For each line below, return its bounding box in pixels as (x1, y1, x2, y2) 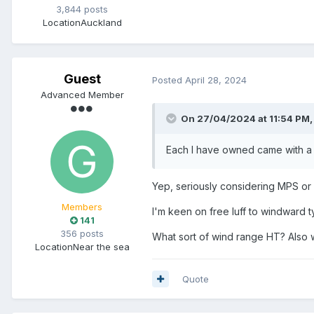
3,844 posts (56, 4, 108, 15)
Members (62, 201, 102, 213)
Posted (152, 74, 185, 86)
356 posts (60, 228, 104, 240)
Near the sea (72, 241, 130, 253)
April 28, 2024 (185, 74, 247, 86)
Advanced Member (40, 89, 124, 101)
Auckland (80, 17, 122, 29)
